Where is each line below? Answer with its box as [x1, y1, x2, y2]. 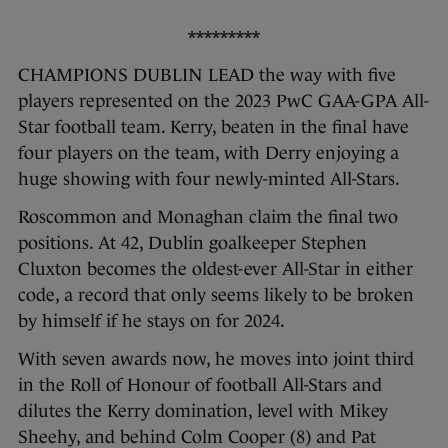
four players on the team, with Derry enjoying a [18, 143, 399, 164]
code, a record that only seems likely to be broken [18, 285, 414, 306]
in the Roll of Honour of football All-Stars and [18, 375, 382, 396]
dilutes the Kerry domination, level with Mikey [18, 401, 388, 422]
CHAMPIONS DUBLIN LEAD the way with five [18, 65, 396, 86]
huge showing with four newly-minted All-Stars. [18, 169, 400, 190]
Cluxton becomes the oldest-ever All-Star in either [18, 259, 413, 280]
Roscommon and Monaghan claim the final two [18, 207, 398, 228]
